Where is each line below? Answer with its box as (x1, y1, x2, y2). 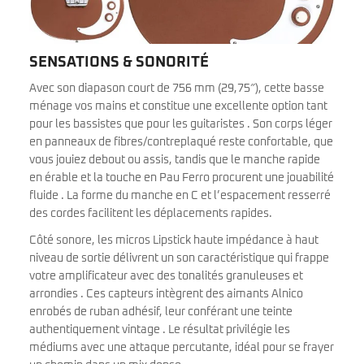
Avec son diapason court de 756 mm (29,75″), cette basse (29, 83, 324, 95)
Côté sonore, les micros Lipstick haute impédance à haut (29, 235, 318, 247)
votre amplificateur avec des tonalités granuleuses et (29, 271, 303, 283)
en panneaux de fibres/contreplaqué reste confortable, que (29, 136, 333, 149)
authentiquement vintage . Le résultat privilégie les (29, 324, 290, 336)
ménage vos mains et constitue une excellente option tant (29, 101, 327, 113)
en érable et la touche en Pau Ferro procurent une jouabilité (29, 172, 334, 184)
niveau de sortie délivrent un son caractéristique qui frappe (29, 253, 329, 265)
